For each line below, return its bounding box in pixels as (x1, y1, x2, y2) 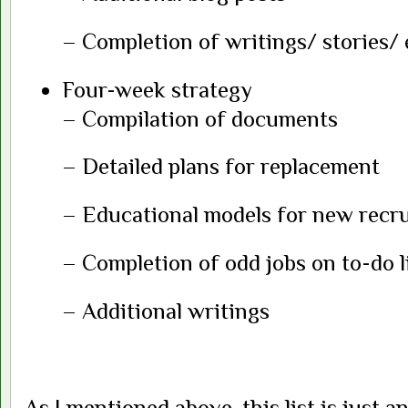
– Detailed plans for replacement (61, 153, 380, 180)
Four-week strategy (61, 76, 252, 103)
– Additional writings (61, 298, 270, 324)
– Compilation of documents (61, 105, 338, 132)
